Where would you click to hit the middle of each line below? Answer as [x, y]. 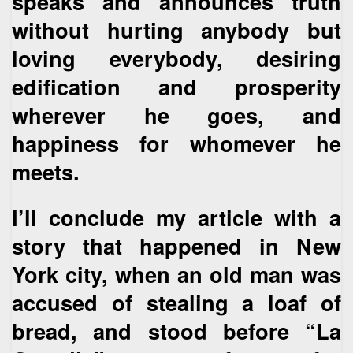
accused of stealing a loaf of [176, 303]
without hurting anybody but [176, 29]
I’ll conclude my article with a [176, 217]
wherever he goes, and [176, 114]
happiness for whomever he [176, 143]
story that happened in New [176, 246]
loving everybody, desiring [176, 58]
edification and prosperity [176, 86]
